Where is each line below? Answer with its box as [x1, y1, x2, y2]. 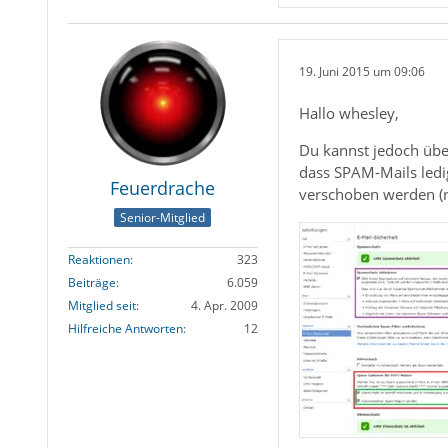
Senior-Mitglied [120, 209, 206, 227]
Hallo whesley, [298, 103, 399, 123]
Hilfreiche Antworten [67, 320, 183, 338]
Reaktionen [67, 251, 130, 269]
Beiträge [67, 274, 116, 292]
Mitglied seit [67, 297, 136, 315]
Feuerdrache [110, 176, 216, 200]
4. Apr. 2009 [190, 297, 258, 315]
